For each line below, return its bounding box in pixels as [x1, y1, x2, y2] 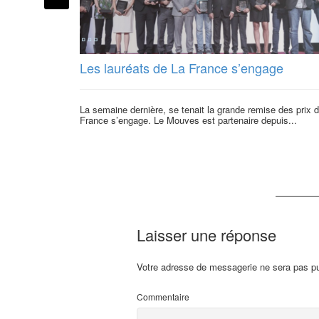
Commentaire [137, 291, 189, 303]
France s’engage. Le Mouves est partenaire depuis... [80, 113, 297, 127]
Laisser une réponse [137, 224, 276, 246]
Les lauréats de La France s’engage [80, 58, 283, 77]
